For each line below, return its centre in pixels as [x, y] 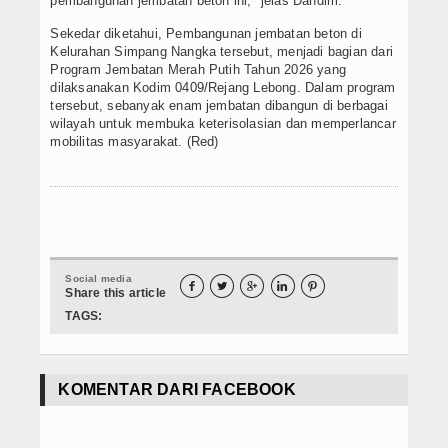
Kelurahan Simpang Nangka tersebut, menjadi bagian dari [221, 52]
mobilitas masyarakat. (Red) [134, 142]
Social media [98, 279]
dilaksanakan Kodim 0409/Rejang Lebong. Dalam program [223, 88]
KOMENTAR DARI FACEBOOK [177, 390]
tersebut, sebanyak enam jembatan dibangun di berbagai [219, 106]
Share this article [115, 293]
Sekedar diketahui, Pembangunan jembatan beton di [206, 34]
